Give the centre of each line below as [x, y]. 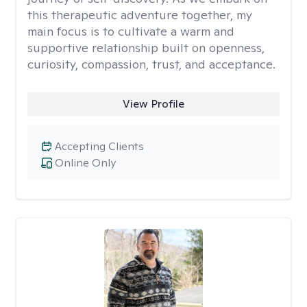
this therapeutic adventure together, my [140, 15]
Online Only [85, 163]
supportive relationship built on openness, [146, 48]
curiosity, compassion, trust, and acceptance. [151, 64]
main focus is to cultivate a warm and [131, 31]
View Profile [153, 104]
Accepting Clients [99, 146]
